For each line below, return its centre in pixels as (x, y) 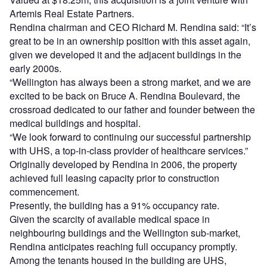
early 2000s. (38, 69)
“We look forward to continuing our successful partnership (130, 137)
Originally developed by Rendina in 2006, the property (123, 164)
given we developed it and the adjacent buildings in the (125, 55)
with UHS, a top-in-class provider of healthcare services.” (130, 151)
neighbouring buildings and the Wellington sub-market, (125, 233)
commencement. (47, 192)
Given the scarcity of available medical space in (110, 219)
